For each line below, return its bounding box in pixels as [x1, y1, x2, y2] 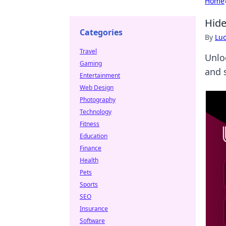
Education [80, 132, 107, 140]
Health [80, 156, 98, 164]
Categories [80, 27, 123, 38]
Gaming [80, 59, 102, 68]
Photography [80, 95, 116, 104]
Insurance [80, 204, 108, 213]
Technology [80, 107, 111, 116]
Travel [80, 47, 97, 55]
